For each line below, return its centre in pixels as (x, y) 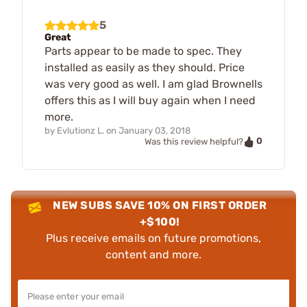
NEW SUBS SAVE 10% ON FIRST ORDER (160, 205)
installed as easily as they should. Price (145, 67)
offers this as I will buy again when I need (150, 100)
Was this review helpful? (194, 141)
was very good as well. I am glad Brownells (153, 84)
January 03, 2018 (155, 131)
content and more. (153, 254)
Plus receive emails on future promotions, (153, 238)
